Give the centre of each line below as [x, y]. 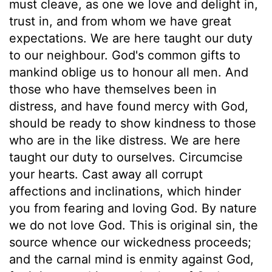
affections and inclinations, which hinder [125, 191]
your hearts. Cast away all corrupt [106, 174]
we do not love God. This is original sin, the [134, 225]
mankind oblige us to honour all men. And [129, 72]
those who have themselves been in [113, 89]
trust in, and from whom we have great [120, 21]
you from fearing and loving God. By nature [133, 208]
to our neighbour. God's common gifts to [125, 55]
